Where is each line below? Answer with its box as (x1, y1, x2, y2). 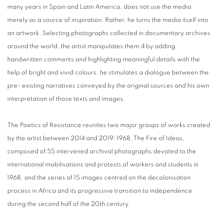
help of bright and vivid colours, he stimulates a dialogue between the (7, 69, 209, 76)
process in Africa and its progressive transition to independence (7, 187, 192, 194)
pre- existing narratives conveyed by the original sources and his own (7, 82, 209, 89)
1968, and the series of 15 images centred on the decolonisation (7, 174, 191, 181)
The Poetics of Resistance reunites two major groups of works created (7, 122, 210, 128)
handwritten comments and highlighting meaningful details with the (7, 56, 200, 63)
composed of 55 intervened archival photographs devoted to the (7, 148, 196, 155)
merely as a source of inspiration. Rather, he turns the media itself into (7, 17, 208, 23)
